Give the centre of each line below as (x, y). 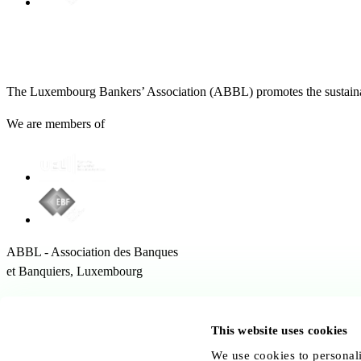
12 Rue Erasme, (47, 303)
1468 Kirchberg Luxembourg (81, 322)
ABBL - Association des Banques (92, 251)
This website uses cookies (280, 330)
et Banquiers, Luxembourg (75, 271)
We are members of (56, 123)
